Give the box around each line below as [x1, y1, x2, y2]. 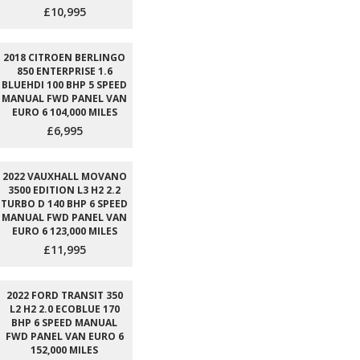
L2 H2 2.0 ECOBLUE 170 [9, 302, 120, 316]
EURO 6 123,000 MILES [11, 224, 117, 238]
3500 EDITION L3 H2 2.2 [8, 183, 121, 197]
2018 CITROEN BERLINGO [3, 51, 125, 64]
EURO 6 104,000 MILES [11, 105, 117, 119]
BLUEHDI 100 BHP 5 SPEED [2, 78, 127, 92]
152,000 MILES [31, 343, 98, 357]
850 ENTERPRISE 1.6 [16, 64, 112, 78]
